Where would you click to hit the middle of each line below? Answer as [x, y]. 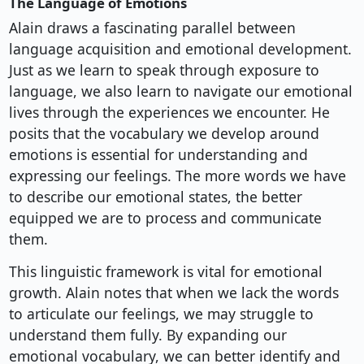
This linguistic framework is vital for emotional [165, 272]
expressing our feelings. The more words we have [177, 176]
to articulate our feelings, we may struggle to [161, 314]
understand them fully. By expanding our [147, 335]
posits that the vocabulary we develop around [164, 134]
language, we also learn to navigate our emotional [180, 91]
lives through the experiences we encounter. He [169, 113]
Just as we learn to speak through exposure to [164, 70]
